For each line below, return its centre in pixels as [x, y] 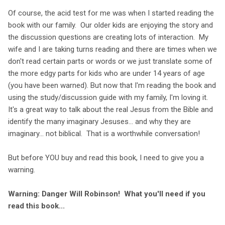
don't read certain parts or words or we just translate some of [110, 61]
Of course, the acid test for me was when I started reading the [111, 13]
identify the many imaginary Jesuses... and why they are [99, 121]
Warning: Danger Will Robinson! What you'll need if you [107, 194]
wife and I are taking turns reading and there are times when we [113, 49]
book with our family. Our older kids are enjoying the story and [110, 25]
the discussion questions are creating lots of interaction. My [108, 37]
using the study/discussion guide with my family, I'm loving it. [110, 97]
